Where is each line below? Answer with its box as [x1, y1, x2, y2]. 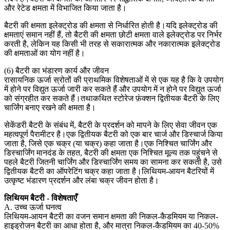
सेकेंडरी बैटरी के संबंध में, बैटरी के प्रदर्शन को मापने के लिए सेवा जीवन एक [4, 120, 217, 129]
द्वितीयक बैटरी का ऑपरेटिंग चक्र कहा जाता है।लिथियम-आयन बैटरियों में [4, 166, 214, 176]
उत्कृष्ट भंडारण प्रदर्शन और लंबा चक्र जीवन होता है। [4, 176, 159, 185]
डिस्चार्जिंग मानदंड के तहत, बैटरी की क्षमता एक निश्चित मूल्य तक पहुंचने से [4, 148, 218, 157]
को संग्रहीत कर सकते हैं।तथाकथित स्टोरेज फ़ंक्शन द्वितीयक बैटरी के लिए [4, 93, 219, 103]
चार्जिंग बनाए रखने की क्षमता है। [4, 103, 96, 112]
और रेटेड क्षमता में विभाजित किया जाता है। [4, 3, 127, 12]
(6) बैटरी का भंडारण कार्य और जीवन [4, 66, 109, 75]
